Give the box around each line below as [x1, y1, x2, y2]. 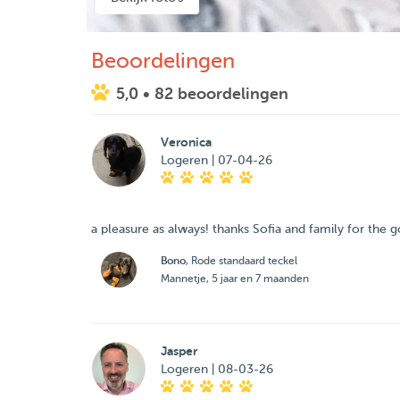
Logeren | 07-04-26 [160, 154, 272, 167]
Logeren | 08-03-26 [160, 362, 273, 376]
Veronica [160, 135, 212, 149]
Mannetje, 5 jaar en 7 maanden [160, 272, 309, 285]
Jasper [160, 344, 197, 358]
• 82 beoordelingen [143, 85, 288, 103]
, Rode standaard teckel [185, 254, 297, 267]
